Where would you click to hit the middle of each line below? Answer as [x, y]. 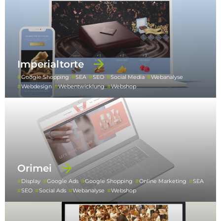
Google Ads [63, 181]
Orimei [35, 168]
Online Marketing [163, 181]
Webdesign [37, 87]
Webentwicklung [81, 87]
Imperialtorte [51, 64]
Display [31, 181]
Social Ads [53, 191]
